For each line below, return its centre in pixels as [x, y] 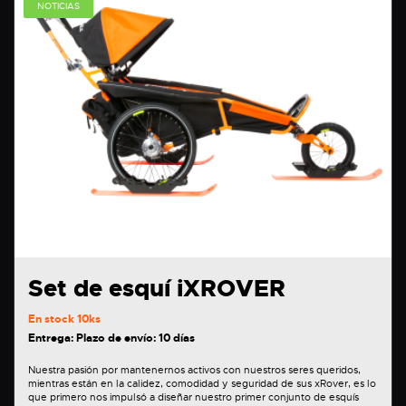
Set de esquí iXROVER [157, 288]
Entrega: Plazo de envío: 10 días [111, 338]
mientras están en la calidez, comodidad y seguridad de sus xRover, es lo [202, 383]
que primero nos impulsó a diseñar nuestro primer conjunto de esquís [193, 396]
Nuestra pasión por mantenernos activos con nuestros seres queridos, [194, 369]
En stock [53, 319]
